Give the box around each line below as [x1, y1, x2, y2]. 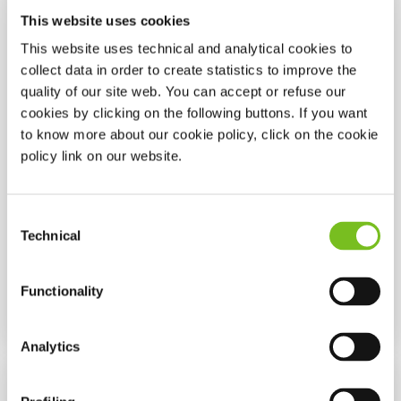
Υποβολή [60, 307, 122, 328]
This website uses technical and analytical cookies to [21, 40, 353, 56]
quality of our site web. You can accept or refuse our [21, 83, 346, 99]
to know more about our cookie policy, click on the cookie [21, 126, 379, 142]
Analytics [21, 338, 80, 354]
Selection [6, 231, 61, 247]
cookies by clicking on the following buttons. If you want [21, 105, 368, 121]
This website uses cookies [21, 13, 191, 28]
